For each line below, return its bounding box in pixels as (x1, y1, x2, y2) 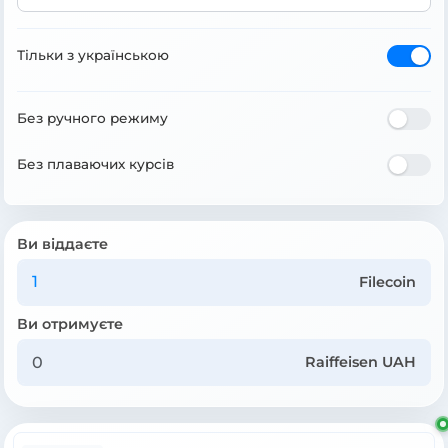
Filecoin (359, 272, 417, 291)
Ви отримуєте (17, 314, 123, 333)
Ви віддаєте (17, 234, 108, 253)
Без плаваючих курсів (17, 156, 174, 173)
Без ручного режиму (17, 110, 168, 127)
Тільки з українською (17, 47, 169, 64)
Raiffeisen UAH (305, 353, 417, 372)
